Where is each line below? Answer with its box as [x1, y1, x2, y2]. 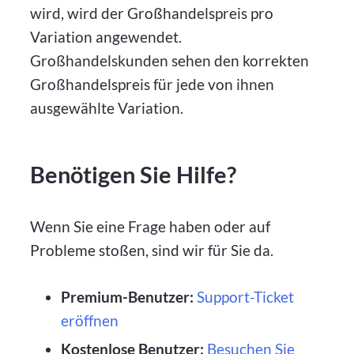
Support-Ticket [196, 288, 294, 307]
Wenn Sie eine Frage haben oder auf [30, 217, 271, 236]
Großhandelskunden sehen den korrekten [30, 51, 310, 70]
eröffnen [60, 311, 119, 330]
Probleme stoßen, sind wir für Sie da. [30, 241, 274, 260]
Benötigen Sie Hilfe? [30, 160, 237, 188]
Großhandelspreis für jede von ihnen [30, 74, 275, 93]
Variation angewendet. [30, 27, 183, 46]
